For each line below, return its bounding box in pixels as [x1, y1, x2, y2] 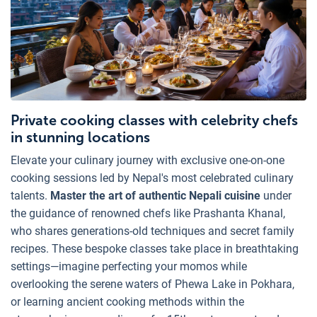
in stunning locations [11, 128, 150, 146]
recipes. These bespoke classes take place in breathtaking [11, 241, 299, 255]
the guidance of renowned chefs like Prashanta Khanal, [11, 206, 285, 220]
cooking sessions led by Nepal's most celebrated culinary [11, 171, 294, 185]
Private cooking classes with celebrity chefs [11, 111, 298, 129]
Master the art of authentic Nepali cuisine [50, 188, 260, 202]
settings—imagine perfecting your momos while [11, 259, 247, 273]
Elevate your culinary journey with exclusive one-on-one [11, 153, 284, 167]
